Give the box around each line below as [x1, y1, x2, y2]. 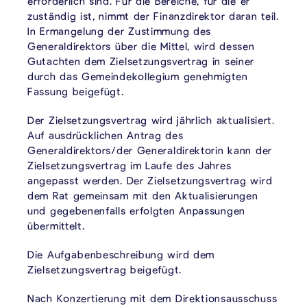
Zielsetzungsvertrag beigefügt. [27, 262, 182, 275]
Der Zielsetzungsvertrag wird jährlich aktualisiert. [27, 113, 275, 126]
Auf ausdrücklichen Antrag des [27, 128, 184, 141]
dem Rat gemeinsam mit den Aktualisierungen [27, 188, 258, 201]
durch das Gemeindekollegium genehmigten [27, 69, 248, 82]
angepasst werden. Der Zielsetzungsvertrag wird [27, 173, 273, 186]
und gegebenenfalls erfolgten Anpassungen [27, 204, 246, 217]
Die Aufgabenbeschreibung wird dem [27, 247, 215, 260]
